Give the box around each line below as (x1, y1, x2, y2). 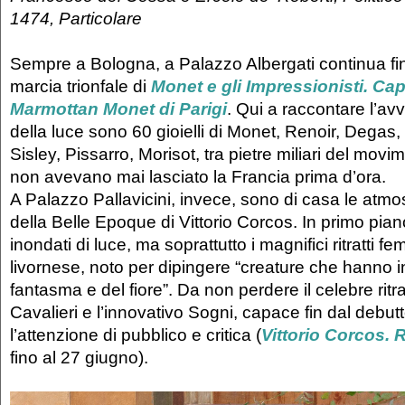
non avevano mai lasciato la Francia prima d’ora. (10, 166, 391, 187)
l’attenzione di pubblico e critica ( (10, 325, 261, 345)
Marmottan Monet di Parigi (10, 99, 227, 119)
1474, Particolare (10, 8, 142, 29)
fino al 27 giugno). (10, 347, 148, 368)
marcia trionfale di (10, 76, 151, 97)
